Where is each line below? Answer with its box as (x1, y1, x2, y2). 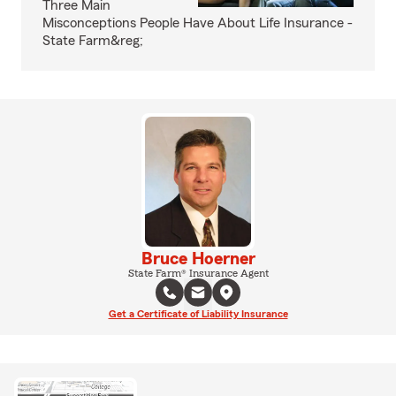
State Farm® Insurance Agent (127, 267, 269, 278)
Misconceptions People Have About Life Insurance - (42, 16, 353, 30)
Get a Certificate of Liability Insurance (108, 308, 288, 319)
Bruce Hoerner (141, 249, 255, 268)
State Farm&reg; (42, 34, 143, 48)
